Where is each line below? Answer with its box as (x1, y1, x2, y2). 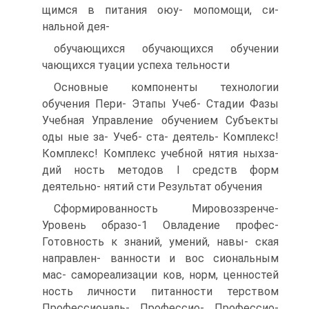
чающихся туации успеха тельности (42, 59, 230, 72)
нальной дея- (42, 20, 110, 33)
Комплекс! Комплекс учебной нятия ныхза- (42, 147, 279, 160)
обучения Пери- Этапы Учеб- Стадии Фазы (42, 97, 279, 110)
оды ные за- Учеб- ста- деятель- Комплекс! (42, 130, 279, 143)
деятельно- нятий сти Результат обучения (42, 180, 262, 193)
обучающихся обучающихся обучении (54, 42, 279, 55)
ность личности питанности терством (42, 285, 279, 298)
